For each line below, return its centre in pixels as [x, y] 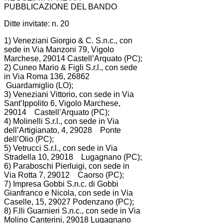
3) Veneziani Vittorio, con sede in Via [69, 94]
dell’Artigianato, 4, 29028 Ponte [62, 130]
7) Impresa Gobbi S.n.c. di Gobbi [61, 184]
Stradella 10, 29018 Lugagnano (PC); [73, 157]
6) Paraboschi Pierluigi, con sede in [67, 166]
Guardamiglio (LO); [39, 85]
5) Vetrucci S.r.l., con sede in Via [61, 148]
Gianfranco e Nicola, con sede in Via [68, 193]
